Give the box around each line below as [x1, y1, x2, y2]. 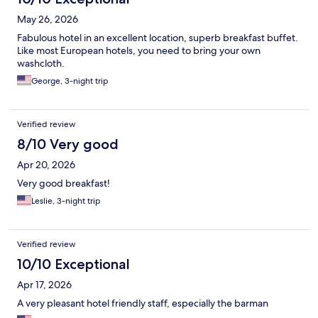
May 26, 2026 [17, 12, 78, 26]
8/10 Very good [17, 135, 119, 153]
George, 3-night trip [31, 75, 109, 87]
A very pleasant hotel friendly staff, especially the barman [17, 296, 268, 309]
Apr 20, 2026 [17, 158, 75, 171]
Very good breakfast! [17, 176, 110, 190]
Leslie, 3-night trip [31, 194, 101, 207]
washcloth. [17, 56, 65, 70]
